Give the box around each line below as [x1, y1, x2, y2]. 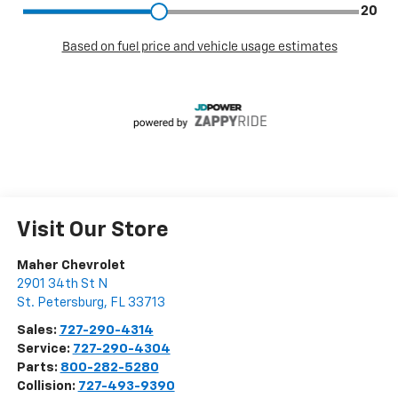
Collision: [16, 379, 78, 394]
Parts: [16, 361, 60, 375]
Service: [16, 342, 73, 356]
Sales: [16, 323, 60, 338]
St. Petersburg [16, 296, 104, 310]
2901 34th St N [16, 277, 107, 291]
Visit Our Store [16, 219, 169, 242]
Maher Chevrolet [16, 259, 125, 273]
